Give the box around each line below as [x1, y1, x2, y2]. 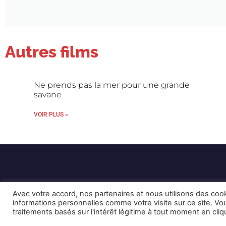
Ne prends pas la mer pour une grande [34, 80, 190, 90]
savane [34, 90, 62, 99]
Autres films [5, 42, 98, 61]
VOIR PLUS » [34, 111, 69, 118]
